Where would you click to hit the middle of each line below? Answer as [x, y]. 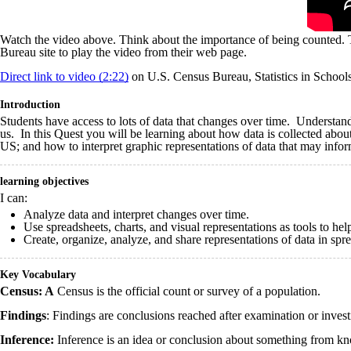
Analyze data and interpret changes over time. [136, 214]
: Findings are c [84, 315]
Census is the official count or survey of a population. [189, 291]
